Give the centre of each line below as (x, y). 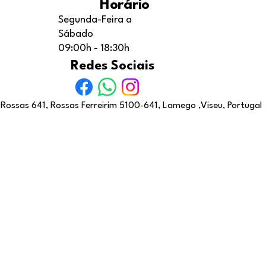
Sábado (76, 34)
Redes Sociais (113, 66)
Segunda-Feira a (95, 20)
